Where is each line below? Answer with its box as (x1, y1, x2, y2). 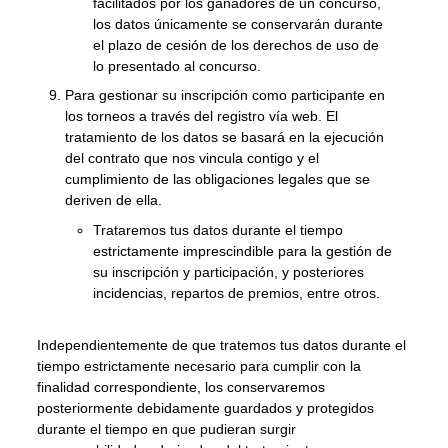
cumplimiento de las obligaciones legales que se (65, 171, 371, 188)
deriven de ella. (65, 192, 163, 209)
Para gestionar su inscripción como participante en (65, 87, 386, 104)
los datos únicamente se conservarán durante (93, 16, 384, 33)
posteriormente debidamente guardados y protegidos (37, 399, 375, 416)
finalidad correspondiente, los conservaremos (37, 378, 326, 395)
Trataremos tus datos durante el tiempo (93, 221, 344, 238)
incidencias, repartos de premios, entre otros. (93, 284, 381, 301)
